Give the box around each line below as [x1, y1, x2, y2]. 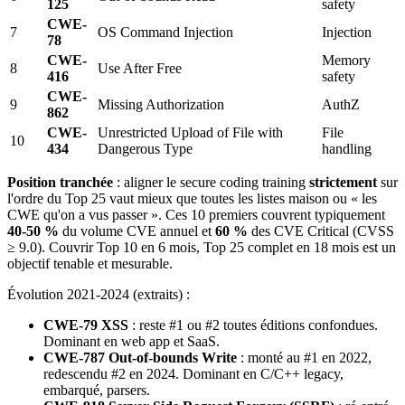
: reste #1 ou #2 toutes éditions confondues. [128, 317, 378, 334]
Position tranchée [7, 174, 113, 191]
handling [322, 141, 372, 157]
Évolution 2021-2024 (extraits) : [7, 287, 190, 303]
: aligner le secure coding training [113, 174, 309, 191]
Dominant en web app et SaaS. [43, 334, 220, 350]
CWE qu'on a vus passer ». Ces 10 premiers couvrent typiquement [7, 207, 385, 223]
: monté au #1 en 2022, [237, 350, 372, 366]
